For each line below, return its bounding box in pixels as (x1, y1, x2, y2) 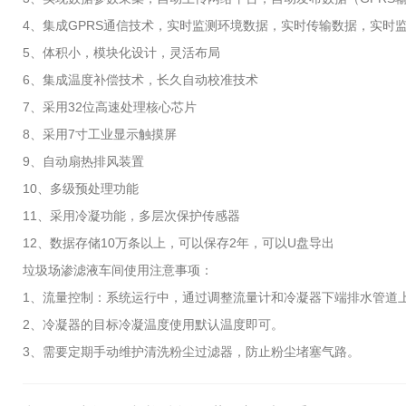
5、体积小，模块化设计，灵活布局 (23, 45, 220, 60)
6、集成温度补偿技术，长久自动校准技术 (23, 72, 258, 87)
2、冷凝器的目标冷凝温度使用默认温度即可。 (23, 317, 284, 332)
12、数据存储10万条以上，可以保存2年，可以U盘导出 (23, 236, 334, 250)
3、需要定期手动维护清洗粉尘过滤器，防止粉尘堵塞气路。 (23, 344, 363, 359)
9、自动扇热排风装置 (23, 154, 144, 169)
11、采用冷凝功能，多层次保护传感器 (23, 208, 240, 223)
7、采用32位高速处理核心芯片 (23, 100, 197, 114)
